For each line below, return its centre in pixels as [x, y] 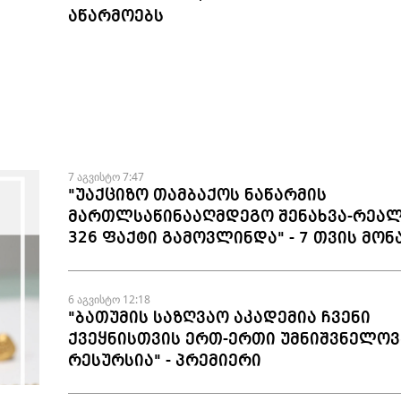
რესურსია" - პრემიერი [164, 361]
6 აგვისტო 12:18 [109, 300]
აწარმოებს [115, 17]
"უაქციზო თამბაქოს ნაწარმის [197, 196]
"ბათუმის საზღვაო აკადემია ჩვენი [219, 318]
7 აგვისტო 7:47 [106, 177]
